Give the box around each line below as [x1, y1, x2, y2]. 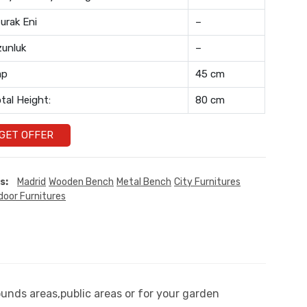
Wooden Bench [49, 175, 114, 188]
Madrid [17, 175, 47, 188]
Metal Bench [116, 175, 172, 188]
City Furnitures [174, 175, 241, 188]
